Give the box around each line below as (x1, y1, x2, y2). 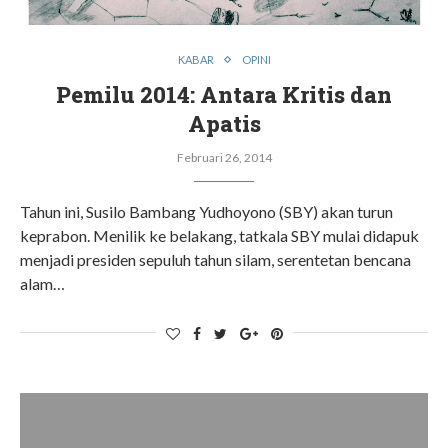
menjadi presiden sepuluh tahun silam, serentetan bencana (20, 250, 411, 269)
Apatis (187, 109, 261, 138)
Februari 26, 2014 (176, 150, 272, 165)
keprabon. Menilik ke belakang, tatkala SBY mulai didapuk (20, 226, 419, 245)
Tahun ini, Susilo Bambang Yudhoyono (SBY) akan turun (20, 202, 393, 221)
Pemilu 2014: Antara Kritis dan (56, 80, 392, 109)
